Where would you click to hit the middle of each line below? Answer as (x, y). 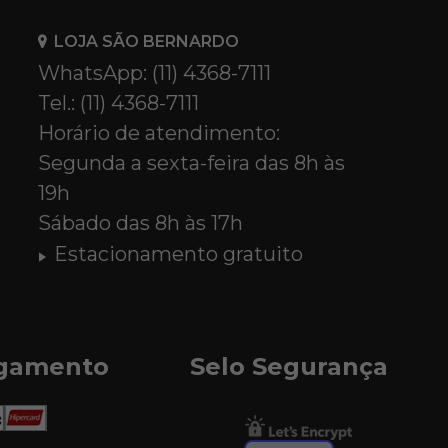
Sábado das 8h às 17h (141, 222)
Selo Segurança (288, 366)
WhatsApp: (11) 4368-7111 (155, 72)
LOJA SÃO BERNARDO (147, 41)
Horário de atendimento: (159, 132)
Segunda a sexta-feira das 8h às (192, 162)
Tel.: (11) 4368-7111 (119, 102)
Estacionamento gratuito (179, 253)
